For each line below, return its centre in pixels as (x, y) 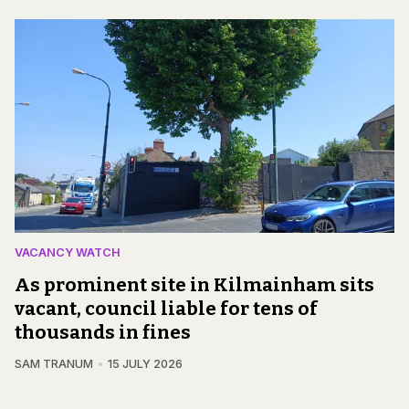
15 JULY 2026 (145, 364)
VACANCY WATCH (68, 252)
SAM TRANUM (54, 364)
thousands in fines (103, 332)
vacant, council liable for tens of (166, 309)
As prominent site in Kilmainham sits (194, 285)
